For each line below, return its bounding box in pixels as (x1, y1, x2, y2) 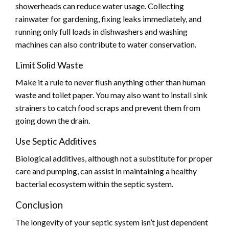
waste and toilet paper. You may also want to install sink (15, 89, 208, 100)
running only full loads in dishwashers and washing (15, 26, 188, 36)
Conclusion (15, 198, 63, 211)
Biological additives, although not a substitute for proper (15, 153, 213, 163)
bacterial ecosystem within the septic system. (15, 178, 173, 189)
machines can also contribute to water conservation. (15, 39, 196, 49)
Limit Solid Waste (15, 59, 83, 71)
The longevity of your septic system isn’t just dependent (15, 217, 208, 227)
